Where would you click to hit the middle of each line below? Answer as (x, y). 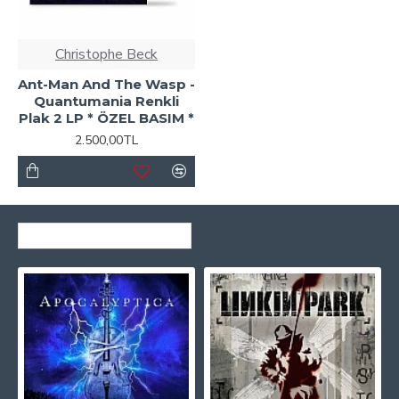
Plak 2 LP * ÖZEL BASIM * (106, 118)
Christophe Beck (106, 54)
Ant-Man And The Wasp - (106, 84)
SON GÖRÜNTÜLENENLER (105, 231)
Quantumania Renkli (106, 101)
